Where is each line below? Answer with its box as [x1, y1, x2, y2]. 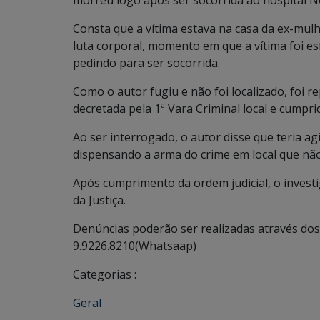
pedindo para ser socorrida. [73, 55, 220, 71]
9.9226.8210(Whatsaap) [73, 238, 196, 254]
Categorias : [73, 266, 136, 282]
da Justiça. [73, 192, 126, 208]
